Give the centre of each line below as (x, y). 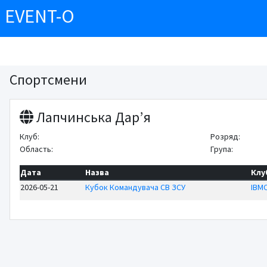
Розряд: (226, 136)
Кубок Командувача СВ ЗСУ (136, 187)
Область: (37, 149)
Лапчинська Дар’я (92, 117)
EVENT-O (40, 16)
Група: (222, 149)
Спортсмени (48, 79)
